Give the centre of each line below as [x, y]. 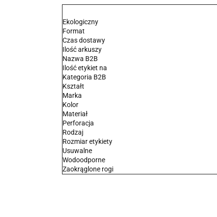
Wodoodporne [84, 160]
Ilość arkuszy [82, 49]
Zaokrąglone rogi [88, 169]
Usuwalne [77, 151]
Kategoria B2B [84, 77]
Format [73, 31]
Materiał [75, 114]
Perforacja [78, 123]
